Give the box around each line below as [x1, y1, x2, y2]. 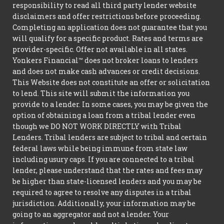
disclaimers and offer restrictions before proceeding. [12, 11, 201, 21]
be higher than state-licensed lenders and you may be [12, 176, 201, 186]
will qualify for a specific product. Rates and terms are [12, 33, 203, 43]
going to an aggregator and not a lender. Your [12, 209, 169, 219]
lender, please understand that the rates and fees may [12, 165, 202, 175]
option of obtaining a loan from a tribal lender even [12, 110, 195, 120]
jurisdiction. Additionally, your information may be [12, 198, 195, 208]
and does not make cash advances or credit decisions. [12, 66, 200, 76]
